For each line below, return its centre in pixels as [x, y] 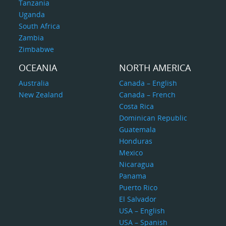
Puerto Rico [138, 187]
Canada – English [148, 83]
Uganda [32, 14]
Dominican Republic [153, 118]
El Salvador [137, 199]
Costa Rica [136, 106]
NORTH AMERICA [155, 68]
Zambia [32, 38]
